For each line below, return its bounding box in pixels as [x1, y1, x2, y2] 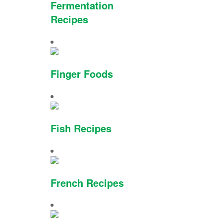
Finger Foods [51, 66, 113, 81]
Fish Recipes [51, 121, 111, 135]
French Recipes [51, 175, 124, 190]
